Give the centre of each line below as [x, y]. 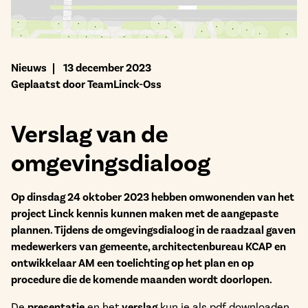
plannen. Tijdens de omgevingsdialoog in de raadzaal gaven [153, 230]
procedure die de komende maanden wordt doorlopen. [142, 280]
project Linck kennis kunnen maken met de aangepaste [145, 214]
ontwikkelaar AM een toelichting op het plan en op [132, 263]
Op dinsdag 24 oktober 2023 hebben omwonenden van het [153, 197]
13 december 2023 [107, 68]
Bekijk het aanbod [88, 24]
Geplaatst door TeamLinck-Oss [86, 85]
